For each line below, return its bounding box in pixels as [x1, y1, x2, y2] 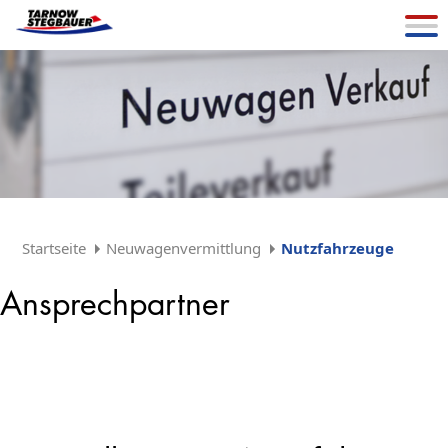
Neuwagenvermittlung [106, 238, 262, 259]
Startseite [22, 238, 87, 259]
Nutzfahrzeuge [281, 238, 395, 259]
